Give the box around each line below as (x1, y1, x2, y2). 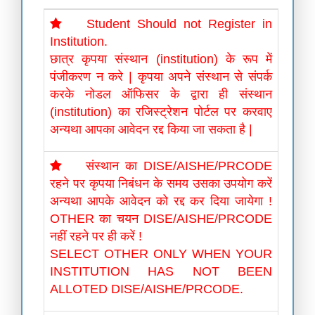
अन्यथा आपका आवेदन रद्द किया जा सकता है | (50, 122, 252, 136)
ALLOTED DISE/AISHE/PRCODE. (50, 282, 243, 296)
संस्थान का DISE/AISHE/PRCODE (86, 159, 272, 173)
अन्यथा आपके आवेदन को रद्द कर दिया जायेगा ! (50, 194, 272, 208)
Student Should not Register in (86, 17, 272, 31)
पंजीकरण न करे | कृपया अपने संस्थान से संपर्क (50, 70, 272, 84)
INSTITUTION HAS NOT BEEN (50, 264, 272, 278)
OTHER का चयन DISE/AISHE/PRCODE (50, 212, 272, 226)
